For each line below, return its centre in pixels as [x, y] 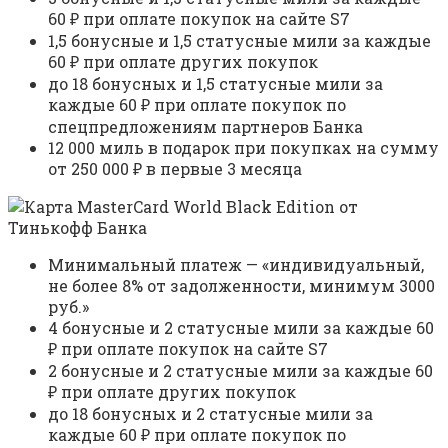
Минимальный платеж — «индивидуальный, [236, 265]
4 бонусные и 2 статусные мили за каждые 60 [241, 328]
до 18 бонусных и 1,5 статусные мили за [215, 84]
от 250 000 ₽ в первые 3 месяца [175, 169]
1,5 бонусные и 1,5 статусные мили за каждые [239, 41]
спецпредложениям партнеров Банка [205, 127]
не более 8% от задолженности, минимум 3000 [241, 286]
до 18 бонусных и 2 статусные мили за [210, 414]
